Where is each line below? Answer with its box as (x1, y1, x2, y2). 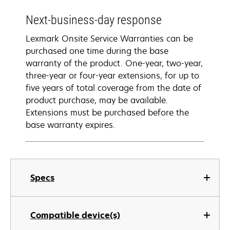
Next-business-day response (26, 13, 162, 27)
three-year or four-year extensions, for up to (26, 70, 199, 81)
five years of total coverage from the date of (26, 82, 201, 93)
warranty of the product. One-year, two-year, (26, 57, 203, 69)
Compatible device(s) (30, 209, 120, 221)
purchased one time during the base (26, 45, 168, 56)
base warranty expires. (26, 119, 115, 130)
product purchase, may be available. (26, 94, 168, 106)
